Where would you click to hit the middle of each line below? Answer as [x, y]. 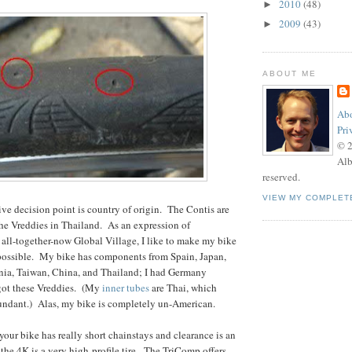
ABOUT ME [290, 73]
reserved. [281, 176]
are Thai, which [183, 287]
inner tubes [126, 287]
